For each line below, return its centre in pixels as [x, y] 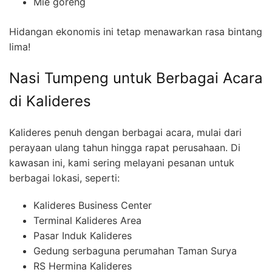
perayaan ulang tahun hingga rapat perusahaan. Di [125, 148]
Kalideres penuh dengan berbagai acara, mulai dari [125, 133]
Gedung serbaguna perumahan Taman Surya [135, 251]
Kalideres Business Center [93, 206]
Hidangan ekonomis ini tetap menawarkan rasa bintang [136, 32]
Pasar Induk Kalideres [83, 236]
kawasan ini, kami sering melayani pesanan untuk [122, 163]
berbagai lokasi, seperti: [64, 178]
